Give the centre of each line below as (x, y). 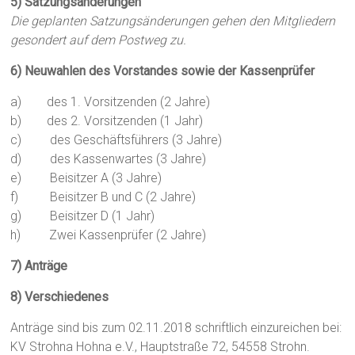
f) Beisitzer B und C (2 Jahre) (103, 197)
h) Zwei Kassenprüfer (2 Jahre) (109, 235)
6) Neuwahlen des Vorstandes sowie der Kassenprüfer (163, 71)
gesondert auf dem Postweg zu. (99, 40)
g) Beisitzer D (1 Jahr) (83, 216)
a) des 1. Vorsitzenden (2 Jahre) (111, 101)
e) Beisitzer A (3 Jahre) (86, 177)
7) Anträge (39, 265)
